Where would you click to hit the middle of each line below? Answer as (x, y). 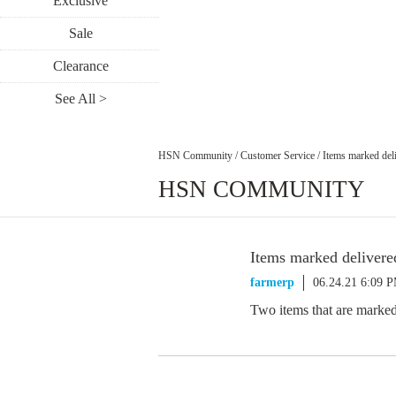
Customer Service (278, 155)
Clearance (80, 66)
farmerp (272, 282)
